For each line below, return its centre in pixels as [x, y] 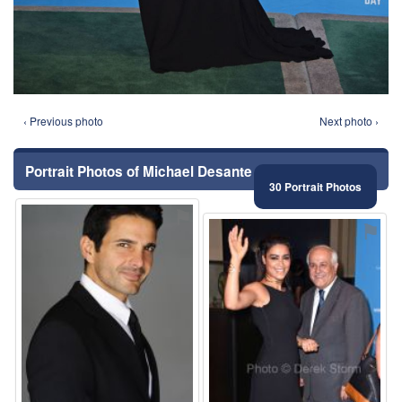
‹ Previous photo [63, 120]
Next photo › [349, 120]
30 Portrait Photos [315, 186]
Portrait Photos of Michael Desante [139, 171]
